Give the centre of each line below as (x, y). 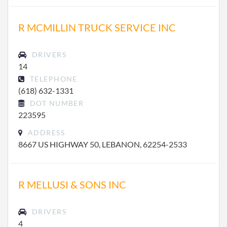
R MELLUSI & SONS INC (72, 184)
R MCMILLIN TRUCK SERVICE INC (97, 27)
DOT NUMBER (56, 103)
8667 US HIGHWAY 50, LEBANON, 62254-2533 (103, 144)
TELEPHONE (52, 79)
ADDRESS (45, 133)
